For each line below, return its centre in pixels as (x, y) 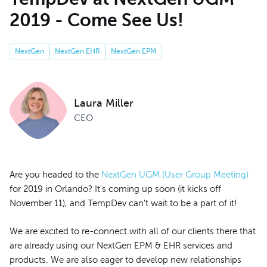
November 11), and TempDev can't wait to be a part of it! (123, 204)
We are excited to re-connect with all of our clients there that (133, 231)
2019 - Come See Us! (97, 21)
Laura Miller (104, 103)
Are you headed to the (55, 175)
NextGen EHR (77, 52)
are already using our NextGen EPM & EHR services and (121, 245)
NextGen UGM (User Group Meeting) (175, 175)
